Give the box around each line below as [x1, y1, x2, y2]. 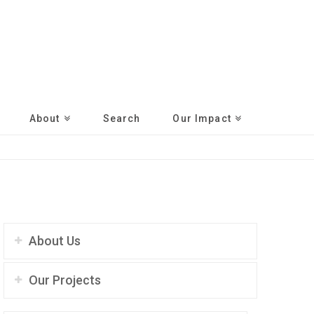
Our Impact [172, 113, 231, 125]
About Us [28, 233, 81, 248]
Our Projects [28, 272, 101, 287]
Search [102, 113, 141, 125]
